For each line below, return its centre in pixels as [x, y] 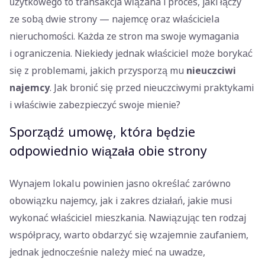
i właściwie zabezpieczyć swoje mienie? [96, 105]
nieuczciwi [211, 70]
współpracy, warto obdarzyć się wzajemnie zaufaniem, [129, 235]
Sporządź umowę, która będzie [102, 132]
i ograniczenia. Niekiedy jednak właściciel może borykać [131, 53]
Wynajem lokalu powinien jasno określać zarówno [120, 183]
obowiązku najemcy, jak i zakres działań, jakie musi [121, 201]
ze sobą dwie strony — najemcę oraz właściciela [114, 19]
